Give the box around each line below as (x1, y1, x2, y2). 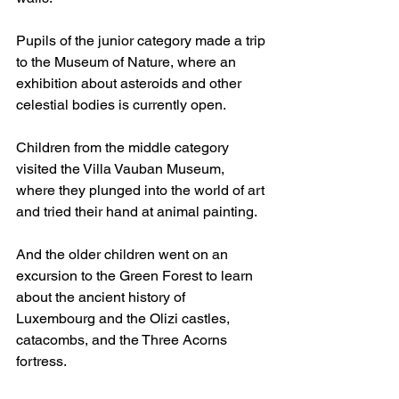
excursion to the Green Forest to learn (16, 267, 256, 284)
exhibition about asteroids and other (16, 75, 245, 92)
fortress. (16, 353, 67, 370)
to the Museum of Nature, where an (16, 53, 240, 70)
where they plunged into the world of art (16, 182, 268, 199)
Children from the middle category (16, 139, 232, 156)
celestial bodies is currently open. (16, 96, 226, 113)
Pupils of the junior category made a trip (16, 32, 269, 49)
